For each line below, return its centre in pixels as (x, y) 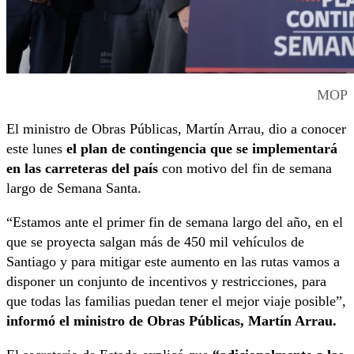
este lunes (36, 149)
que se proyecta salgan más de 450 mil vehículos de (155, 242)
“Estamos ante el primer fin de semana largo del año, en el (175, 222)
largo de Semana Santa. (74, 188)
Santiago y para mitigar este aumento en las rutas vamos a (173, 262)
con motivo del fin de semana (245, 169)
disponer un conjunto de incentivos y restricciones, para (166, 282)
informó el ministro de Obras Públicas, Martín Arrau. (171, 321)
